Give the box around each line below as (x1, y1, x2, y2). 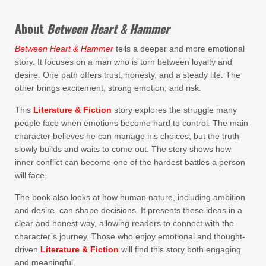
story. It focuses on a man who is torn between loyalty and (15, 57, 232, 66)
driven (15, 245, 40, 254)
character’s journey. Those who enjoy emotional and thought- (15, 232, 245, 241)
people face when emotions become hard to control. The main (15, 118, 248, 128)
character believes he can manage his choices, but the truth (15, 131, 239, 141)
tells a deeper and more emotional (113, 44, 245, 53)
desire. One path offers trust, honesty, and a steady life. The (15, 70, 240, 80)
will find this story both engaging (119, 245, 241, 254)
